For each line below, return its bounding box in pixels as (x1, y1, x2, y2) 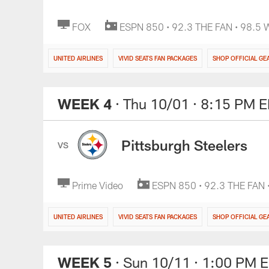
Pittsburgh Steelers (121, 136, 247, 154)
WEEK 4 (58, 95, 112, 112)
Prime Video (72, 180, 123, 191)
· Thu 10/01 (115, 95, 189, 112)
